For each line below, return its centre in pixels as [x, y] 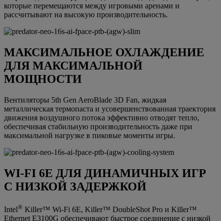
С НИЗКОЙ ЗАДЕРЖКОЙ [75, 187]
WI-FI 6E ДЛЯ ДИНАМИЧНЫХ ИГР [105, 173]
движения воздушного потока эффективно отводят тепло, [102, 118]
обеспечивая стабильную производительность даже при [98, 127]
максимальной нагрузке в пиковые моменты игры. [90, 136]
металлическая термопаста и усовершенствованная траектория [110, 109]
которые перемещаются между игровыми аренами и [92, 6]
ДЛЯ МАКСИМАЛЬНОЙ [73, 66]
